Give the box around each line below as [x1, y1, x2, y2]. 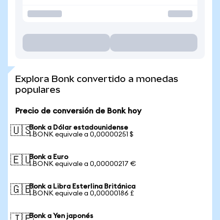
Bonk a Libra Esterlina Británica [29, 183, 136, 190]
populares [15, 84, 60, 95]
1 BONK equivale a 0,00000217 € [29, 161, 136, 167]
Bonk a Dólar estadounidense [29, 124, 128, 131]
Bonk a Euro [29, 154, 68, 161]
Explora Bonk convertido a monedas [15, 74, 178, 84]
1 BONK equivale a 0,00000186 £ [29, 190, 134, 197]
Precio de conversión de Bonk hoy [15, 107, 141, 115]
